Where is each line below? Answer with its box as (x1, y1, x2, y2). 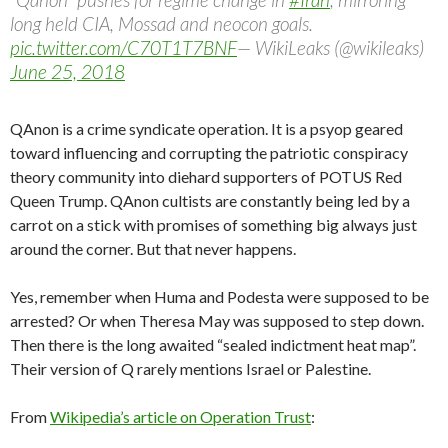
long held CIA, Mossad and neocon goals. (10, 11, 313, 35)
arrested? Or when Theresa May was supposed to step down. (10, 310, 424, 330)
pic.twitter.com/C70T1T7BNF (10, 35, 237, 59)
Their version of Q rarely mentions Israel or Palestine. (10, 358, 371, 378)
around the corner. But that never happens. (10, 238, 296, 258)
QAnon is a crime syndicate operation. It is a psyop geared (10, 118, 403, 138)
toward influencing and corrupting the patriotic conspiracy (10, 142, 408, 162)
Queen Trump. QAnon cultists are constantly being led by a (10, 190, 410, 210)
